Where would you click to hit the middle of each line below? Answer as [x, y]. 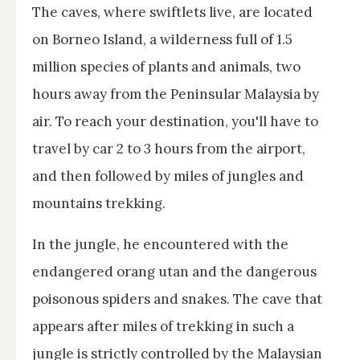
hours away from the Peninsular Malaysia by [176, 94]
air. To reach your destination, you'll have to [175, 122]
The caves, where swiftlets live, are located [172, 12]
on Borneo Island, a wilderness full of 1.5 [162, 40]
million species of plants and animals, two [166, 67]
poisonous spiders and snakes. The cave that [177, 299]
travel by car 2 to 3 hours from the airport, [169, 149]
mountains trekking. [99, 204]
